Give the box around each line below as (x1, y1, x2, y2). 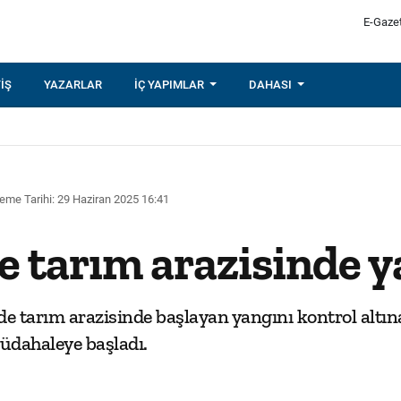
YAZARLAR (44, 78, 102, 91)
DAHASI (249, 78, 295, 91)
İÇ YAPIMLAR (134, 78, 207, 91)
